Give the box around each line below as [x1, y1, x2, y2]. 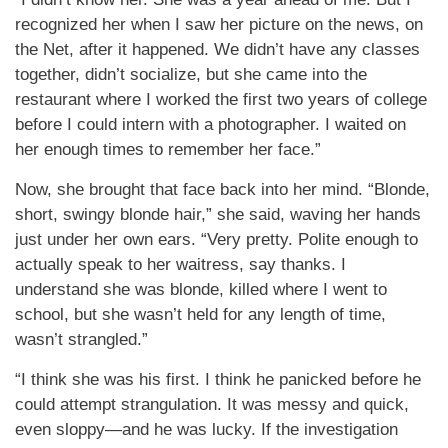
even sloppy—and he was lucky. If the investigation [15, 420, 398, 439]
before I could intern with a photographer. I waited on [15, 115, 406, 134]
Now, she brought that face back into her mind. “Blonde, [15, 180, 430, 199]
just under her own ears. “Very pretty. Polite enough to [15, 230, 418, 249]
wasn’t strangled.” [15, 330, 148, 349]
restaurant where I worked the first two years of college [15, 90, 427, 109]
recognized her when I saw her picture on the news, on [15, 15, 423, 34]
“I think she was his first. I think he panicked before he [15, 370, 421, 389]
